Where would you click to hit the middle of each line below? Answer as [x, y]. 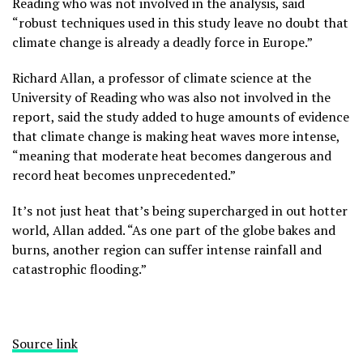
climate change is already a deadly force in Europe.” [162, 43]
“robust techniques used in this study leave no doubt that [180, 23]
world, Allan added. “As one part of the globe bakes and [174, 231]
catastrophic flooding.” [79, 269]
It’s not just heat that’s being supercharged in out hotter [180, 211]
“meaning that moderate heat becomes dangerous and [172, 156]
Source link [45, 344]
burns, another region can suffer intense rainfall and [167, 250]
